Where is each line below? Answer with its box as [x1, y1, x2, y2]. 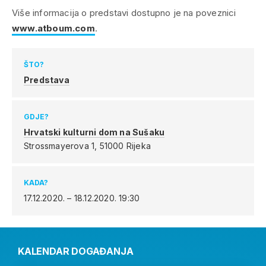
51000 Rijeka [99, 141, 151, 151]
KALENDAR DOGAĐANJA [18, 245, 134, 258]
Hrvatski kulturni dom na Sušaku [24, 127, 165, 138]
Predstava [24, 75, 69, 85]
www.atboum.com [12, 23, 95, 34]
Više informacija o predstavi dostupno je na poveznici [12, 7, 236, 19]
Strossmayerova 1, [24, 141, 100, 151]
